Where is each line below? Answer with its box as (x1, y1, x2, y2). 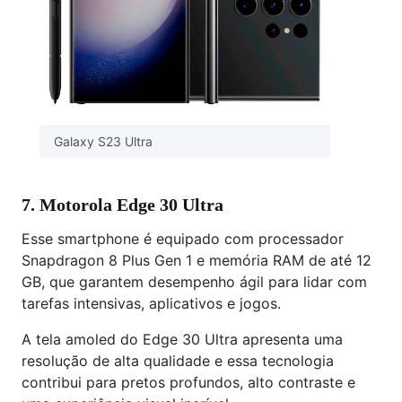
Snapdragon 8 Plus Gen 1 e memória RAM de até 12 (22, 251, 371, 270)
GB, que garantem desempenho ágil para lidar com (22, 273, 367, 292)
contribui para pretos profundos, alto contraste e (22, 373, 355, 392)
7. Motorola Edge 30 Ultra (22, 195, 223, 215)
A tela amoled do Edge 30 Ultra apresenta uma (22, 330, 343, 349)
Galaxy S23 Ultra (54, 134, 153, 150)
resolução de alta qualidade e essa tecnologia (22, 352, 334, 371)
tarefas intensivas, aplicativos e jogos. (22, 294, 281, 313)
